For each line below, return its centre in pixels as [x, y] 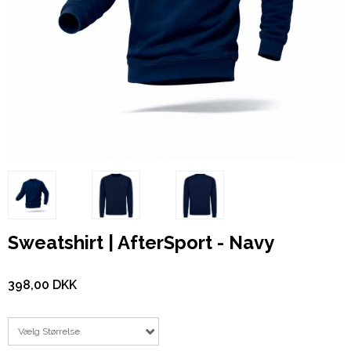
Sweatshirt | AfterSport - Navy [141, 242]
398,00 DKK [42, 285]
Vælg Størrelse [49, 332]
